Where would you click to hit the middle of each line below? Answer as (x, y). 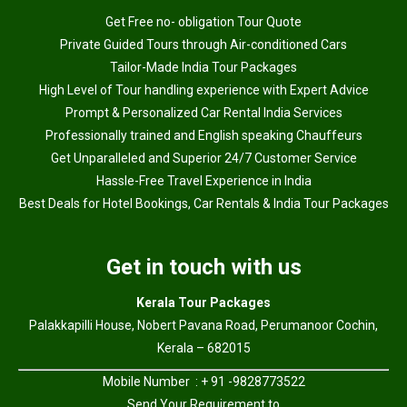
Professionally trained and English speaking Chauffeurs (203, 135)
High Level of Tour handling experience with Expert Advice (203, 89)
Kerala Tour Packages (203, 302)
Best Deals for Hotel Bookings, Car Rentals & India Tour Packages (203, 203)
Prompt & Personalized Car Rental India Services (203, 112)
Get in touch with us (203, 267)
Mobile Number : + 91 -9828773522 (203, 381)
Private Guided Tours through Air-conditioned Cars (203, 44)
